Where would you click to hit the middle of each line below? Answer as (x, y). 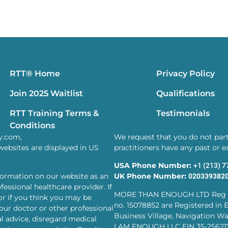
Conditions (33, 125)
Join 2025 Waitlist (47, 93)
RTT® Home (35, 73)
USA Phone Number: (154, 166)
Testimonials (183, 113)
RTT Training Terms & (54, 113)
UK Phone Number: (151, 176)
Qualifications (185, 93)
